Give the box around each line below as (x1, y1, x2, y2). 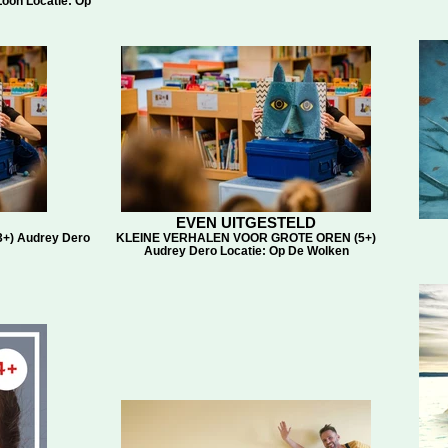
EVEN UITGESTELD (176, 214, 316, 231)
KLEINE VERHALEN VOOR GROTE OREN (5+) (116, 231, 376, 244)
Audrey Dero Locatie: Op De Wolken (143, 244, 349, 257)
